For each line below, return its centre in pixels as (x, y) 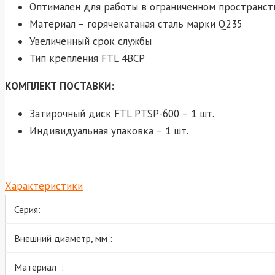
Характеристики (44, 186)
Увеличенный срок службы (91, 41)
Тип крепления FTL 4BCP (87, 58)
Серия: (27, 209)
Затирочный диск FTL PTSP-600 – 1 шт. (122, 113)
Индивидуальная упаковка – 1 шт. (109, 130)
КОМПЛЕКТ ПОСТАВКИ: (60, 86)
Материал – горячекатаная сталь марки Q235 (136, 24)
